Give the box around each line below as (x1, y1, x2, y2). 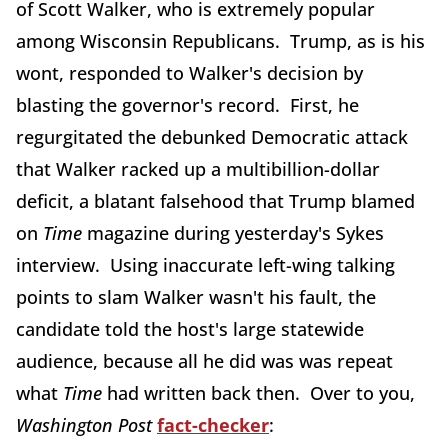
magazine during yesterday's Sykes (82, 221, 384, 245)
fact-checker (157, 413, 269, 437)
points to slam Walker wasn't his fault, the (16, 285, 376, 309)
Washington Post (16, 413, 152, 437)
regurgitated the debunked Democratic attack (16, 125, 408, 149)
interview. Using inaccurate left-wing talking (16, 253, 395, 277)
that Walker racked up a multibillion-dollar (16, 157, 380, 181)
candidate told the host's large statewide (16, 317, 364, 341)
